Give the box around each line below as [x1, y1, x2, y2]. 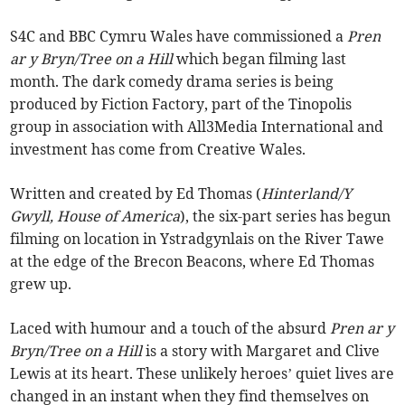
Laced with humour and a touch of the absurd [10, 319, 331, 338]
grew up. [10, 275, 72, 294]
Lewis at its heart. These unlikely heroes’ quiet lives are [10, 364, 395, 383]
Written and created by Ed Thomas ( [10, 184, 262, 203]
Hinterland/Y [261, 184, 353, 203]
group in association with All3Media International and [10, 118, 384, 137]
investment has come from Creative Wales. [10, 140, 306, 159]
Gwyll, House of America [10, 207, 181, 226]
